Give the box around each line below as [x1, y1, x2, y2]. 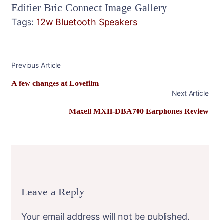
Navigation [11, 68, 76, 85]
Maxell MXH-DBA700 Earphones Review [69, 107, 209, 115]
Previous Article [11, 61, 61, 69]
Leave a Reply [21, 185, 84, 198]
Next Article [172, 89, 209, 97]
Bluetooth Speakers [55, 16, 137, 27]
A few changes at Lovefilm [11, 79, 99, 87]
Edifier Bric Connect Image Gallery [11, 1, 167, 14]
